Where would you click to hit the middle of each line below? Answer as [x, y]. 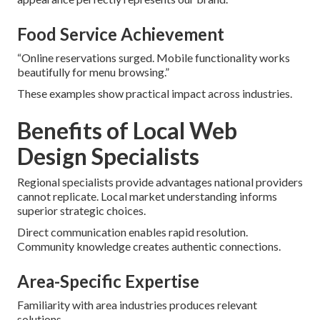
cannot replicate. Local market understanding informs [147, 196]
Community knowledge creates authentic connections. [149, 246]
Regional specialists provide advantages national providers [160, 181]
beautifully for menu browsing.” [93, 71]
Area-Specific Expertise [108, 281]
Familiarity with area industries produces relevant [137, 304]
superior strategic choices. [81, 210]
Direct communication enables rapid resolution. [132, 231]
